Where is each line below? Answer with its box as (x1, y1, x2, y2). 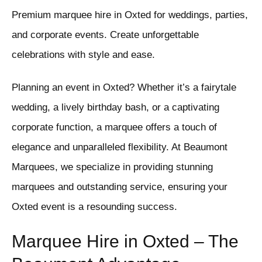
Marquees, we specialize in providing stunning (12, 161, 213, 173)
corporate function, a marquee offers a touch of (12, 122, 217, 133)
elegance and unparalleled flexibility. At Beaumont (12, 142, 227, 153)
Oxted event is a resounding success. (12, 201, 177, 213)
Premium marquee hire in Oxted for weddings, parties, (12, 9, 248, 21)
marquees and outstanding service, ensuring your (12, 181, 227, 193)
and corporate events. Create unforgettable (12, 29, 199, 41)
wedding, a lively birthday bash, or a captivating (12, 102, 219, 113)
